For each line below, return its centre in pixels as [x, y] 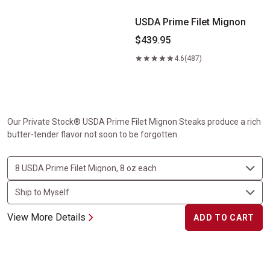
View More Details [46, 217]
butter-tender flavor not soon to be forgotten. [93, 134]
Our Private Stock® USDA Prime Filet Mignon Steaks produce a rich [134, 122]
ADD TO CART [224, 218]
